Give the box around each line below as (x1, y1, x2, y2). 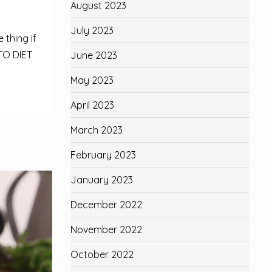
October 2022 (70, 248, 134, 260)
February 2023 (70, 149, 136, 161)
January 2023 (70, 174, 133, 186)
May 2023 (70, 74, 114, 86)
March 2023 (70, 124, 123, 136)
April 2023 (70, 99, 114, 111)
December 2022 (70, 199, 142, 211)
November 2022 (70, 223, 142, 236)
